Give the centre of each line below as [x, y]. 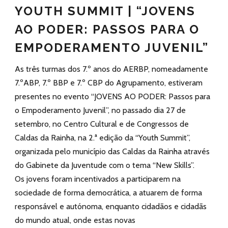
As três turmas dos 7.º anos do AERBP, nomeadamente [111, 69]
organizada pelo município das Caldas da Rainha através [112, 151]
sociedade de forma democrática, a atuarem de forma [108, 193]
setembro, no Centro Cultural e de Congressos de [102, 124]
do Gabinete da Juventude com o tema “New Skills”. [105, 165]
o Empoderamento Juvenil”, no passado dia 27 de [100, 110]
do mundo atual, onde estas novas [75, 220]
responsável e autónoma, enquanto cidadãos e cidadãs [111, 206]
